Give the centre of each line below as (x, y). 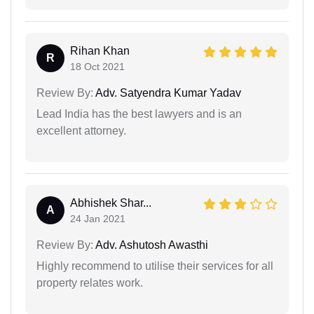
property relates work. (90, 283)
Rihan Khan (100, 51)
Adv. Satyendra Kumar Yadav (167, 93)
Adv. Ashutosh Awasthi (151, 245)
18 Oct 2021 (97, 67)
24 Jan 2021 (98, 219)
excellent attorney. (81, 131)
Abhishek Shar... (111, 203)
